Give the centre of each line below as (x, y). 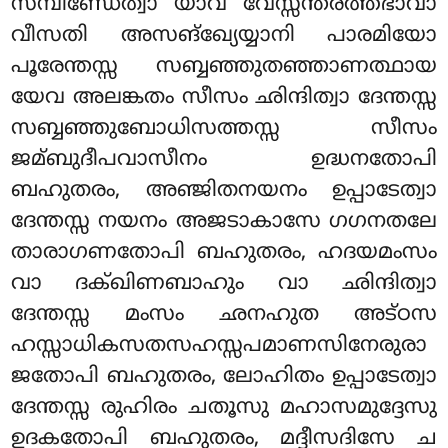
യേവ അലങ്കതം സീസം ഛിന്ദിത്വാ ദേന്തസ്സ (224, 97)
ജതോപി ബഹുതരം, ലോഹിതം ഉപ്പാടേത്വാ (224, 376)
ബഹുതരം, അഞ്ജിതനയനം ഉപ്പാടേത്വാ (224, 190)
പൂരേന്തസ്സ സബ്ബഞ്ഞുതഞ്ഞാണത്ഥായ (224, 66)
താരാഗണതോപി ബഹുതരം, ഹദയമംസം (224, 252)
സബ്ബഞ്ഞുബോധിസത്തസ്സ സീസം (224, 128)
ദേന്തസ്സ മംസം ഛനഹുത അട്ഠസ (224, 314)
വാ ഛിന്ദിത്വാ (357, 283)
